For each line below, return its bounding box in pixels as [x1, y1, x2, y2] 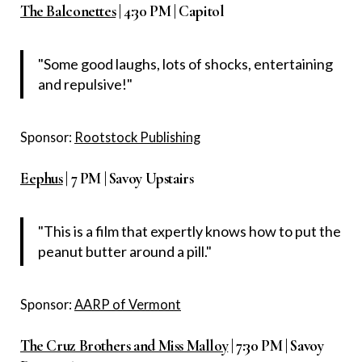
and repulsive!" [38, 74, 133, 93]
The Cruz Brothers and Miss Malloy [20, 335, 229, 356]
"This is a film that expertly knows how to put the [38, 221, 341, 240]
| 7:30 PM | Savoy [228, 335, 324, 356]
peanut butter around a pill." [38, 242, 212, 260]
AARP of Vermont [74, 296, 181, 312]
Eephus [20, 168, 63, 188]
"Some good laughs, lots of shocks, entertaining [38, 54, 333, 73]
